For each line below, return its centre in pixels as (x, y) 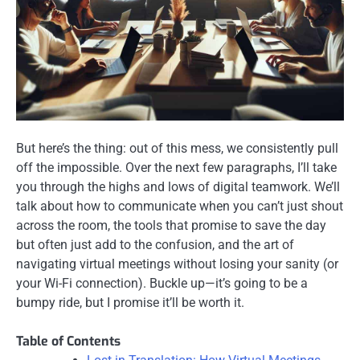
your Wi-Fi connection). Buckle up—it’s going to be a (162, 284)
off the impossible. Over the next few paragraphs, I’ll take (176, 168)
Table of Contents (68, 342)
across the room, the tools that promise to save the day (171, 226)
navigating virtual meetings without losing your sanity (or (177, 264)
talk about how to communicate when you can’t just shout (180, 207)
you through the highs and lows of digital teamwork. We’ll (178, 187)
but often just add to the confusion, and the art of (155, 245)
